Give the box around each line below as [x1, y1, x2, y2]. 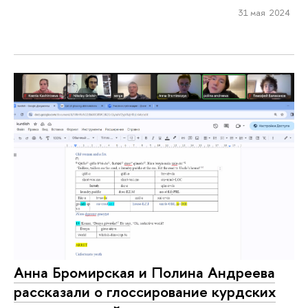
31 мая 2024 [238, 5, 290, 19]
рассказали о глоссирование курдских [14, 281, 276, 302]
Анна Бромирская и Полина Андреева [14, 262, 275, 283]
